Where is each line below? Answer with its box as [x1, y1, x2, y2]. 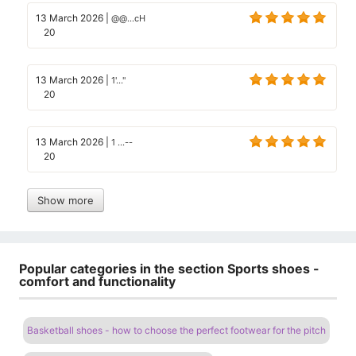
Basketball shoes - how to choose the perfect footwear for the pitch [27, 323, 326, 336]
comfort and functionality [19, 273, 176, 289]
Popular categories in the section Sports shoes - [19, 260, 319, 277]
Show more [37, 193, 94, 207]
